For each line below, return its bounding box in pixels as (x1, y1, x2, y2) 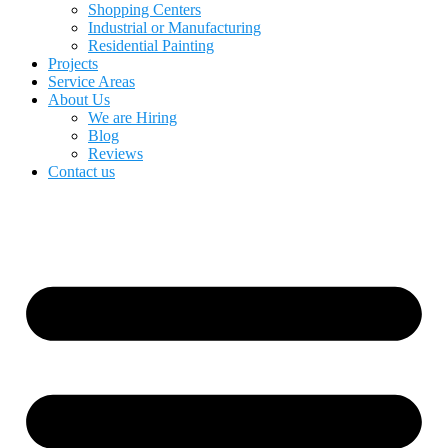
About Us (48, 91, 110, 108)
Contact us (48, 163, 115, 180)
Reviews (88, 145, 143, 162)
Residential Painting (88, 37, 214, 54)
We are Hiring (88, 109, 177, 126)
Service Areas (48, 73, 135, 90)
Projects (48, 55, 98, 72)
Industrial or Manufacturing (88, 19, 261, 36)
